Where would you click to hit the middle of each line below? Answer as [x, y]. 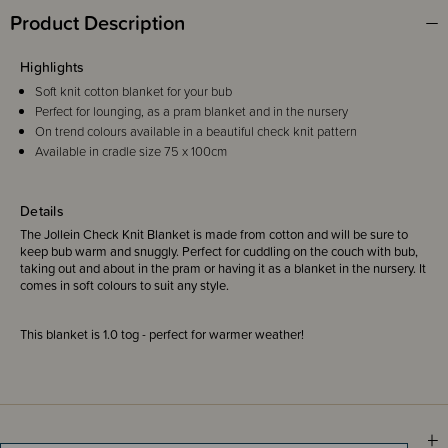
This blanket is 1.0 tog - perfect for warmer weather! [163, 334]
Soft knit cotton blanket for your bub [133, 91]
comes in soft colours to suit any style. [126, 285]
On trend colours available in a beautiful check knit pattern [196, 131]
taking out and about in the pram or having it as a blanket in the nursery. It [223, 268]
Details [42, 210]
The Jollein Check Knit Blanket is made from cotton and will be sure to [214, 234]
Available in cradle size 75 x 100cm [131, 151]
